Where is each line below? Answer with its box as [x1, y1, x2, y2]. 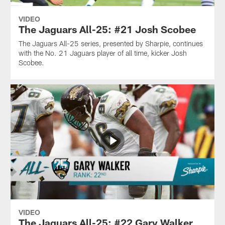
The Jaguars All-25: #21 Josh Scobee [18, 23, 196, 35]
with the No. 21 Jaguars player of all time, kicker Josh [18, 48, 187, 57]
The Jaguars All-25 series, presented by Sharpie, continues [18, 39, 203, 48]
